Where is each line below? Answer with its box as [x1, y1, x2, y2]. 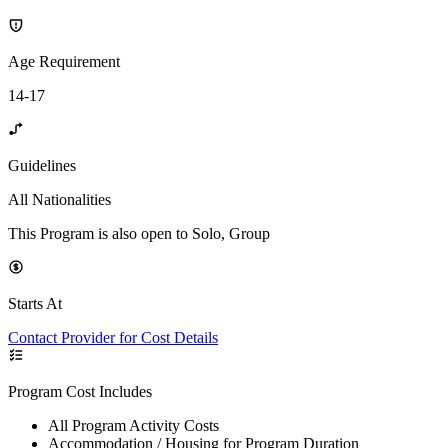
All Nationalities [8, 190, 111, 208]
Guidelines [8, 156, 76, 174]
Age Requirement [8, 52, 120, 70]
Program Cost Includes [8, 382, 152, 400]
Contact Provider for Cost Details [8, 328, 218, 346]
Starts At [8, 294, 62, 312]
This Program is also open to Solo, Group [8, 224, 270, 242]
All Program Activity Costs [48, 416, 219, 434]
